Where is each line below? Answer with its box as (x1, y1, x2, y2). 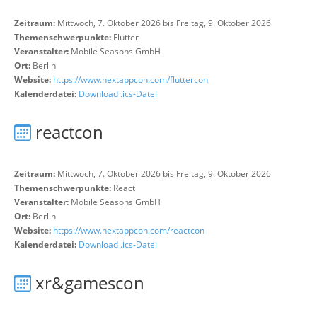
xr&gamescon (35, 271, 144, 294)
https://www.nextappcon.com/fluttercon (53, 74, 208, 86)
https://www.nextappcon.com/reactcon (53, 224, 204, 236)
